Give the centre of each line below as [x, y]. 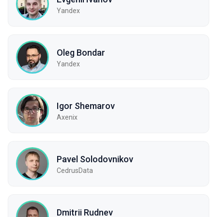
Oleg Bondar [81, 52]
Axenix [67, 117]
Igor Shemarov [86, 106]
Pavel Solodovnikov [95, 159]
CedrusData [75, 170]
